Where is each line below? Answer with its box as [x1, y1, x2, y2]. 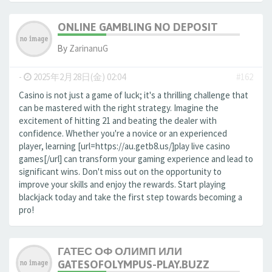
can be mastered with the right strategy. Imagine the [19, 102, 219, 114]
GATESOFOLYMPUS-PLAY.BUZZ [58, 258, 209, 271]
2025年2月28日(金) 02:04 [32, 71, 126, 83]
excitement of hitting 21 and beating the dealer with [19, 115, 217, 126]
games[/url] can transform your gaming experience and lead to [19, 153, 253, 165]
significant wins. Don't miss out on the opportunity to [19, 166, 222, 177]
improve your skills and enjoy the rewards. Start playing [19, 178, 226, 190]
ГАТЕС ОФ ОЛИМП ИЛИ [58, 245, 182, 257]
